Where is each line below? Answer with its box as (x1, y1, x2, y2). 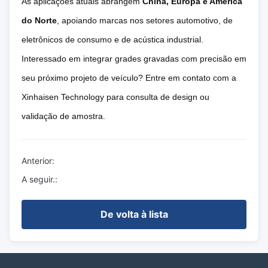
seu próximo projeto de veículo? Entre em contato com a (22, 73, 236, 83)
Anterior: (22, 156, 54, 166)
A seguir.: (22, 174, 57, 184)
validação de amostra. (22, 111, 105, 121)
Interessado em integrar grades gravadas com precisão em (22, 54, 246, 63)
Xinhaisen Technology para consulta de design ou (22, 92, 209, 102)
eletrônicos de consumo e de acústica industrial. (22, 35, 203, 44)
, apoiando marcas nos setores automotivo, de (57, 16, 233, 25)
